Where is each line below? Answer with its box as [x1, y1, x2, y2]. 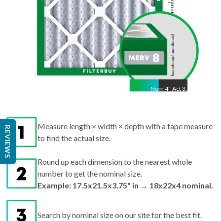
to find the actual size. [37, 133, 110, 143]
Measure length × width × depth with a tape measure [37, 121, 213, 131]
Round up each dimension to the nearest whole [37, 157, 192, 167]
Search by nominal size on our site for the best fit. [37, 210, 202, 220]
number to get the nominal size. [37, 169, 142, 179]
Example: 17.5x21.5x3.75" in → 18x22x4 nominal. [37, 181, 213, 190]
